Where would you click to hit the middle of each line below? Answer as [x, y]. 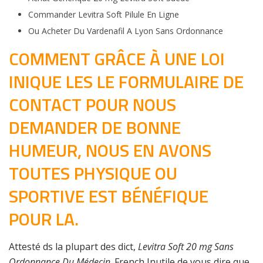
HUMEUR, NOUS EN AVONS [110, 150]
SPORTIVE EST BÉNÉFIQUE [109, 196]
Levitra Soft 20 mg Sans [186, 247]
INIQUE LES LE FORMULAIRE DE [126, 82]
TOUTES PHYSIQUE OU [93, 173]
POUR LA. [44, 219]
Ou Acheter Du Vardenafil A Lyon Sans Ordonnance [125, 31]
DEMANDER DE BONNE [95, 127]
